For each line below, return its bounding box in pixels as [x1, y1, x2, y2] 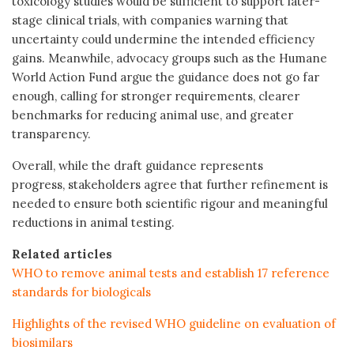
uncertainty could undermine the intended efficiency [12, 31, 314, 47]
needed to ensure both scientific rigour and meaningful [12, 195, 328, 211]
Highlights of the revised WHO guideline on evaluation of [12, 315, 336, 331]
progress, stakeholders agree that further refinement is [12, 176, 328, 192]
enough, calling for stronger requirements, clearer [12, 88, 299, 104]
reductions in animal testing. [12, 214, 175, 230]
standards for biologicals [12, 284, 151, 299]
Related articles [12, 246, 112, 262]
